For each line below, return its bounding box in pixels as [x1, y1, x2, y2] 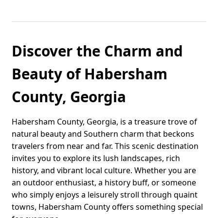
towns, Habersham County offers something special [12, 201, 203, 213]
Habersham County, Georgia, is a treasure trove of [12, 116, 197, 127]
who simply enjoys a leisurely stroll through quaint [12, 189, 198, 200]
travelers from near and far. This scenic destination [12, 141, 199, 152]
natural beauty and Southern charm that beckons [12, 128, 194, 140]
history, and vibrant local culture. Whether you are [12, 165, 196, 176]
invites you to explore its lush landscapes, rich [12, 153, 180, 164]
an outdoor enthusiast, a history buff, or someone [12, 177, 196, 188]
